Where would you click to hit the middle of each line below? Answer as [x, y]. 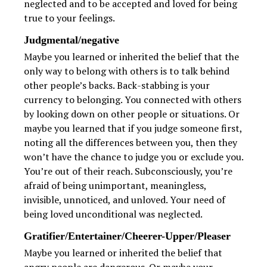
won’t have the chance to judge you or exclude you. [133, 157]
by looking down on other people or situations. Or [132, 114]
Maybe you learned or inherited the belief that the [131, 57]
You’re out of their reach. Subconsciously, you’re [128, 171]
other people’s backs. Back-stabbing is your [117, 86]
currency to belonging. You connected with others [133, 100]
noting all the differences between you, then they [131, 143]
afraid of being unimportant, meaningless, [115, 186]
